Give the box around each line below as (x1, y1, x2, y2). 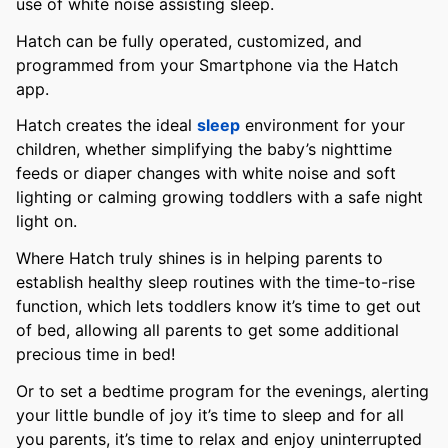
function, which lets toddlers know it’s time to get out (16, 296, 421, 317)
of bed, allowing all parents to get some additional (16, 320, 399, 341)
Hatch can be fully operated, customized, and (16, 30, 362, 51)
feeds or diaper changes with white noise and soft (16, 163, 396, 184)
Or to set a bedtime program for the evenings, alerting (16, 380, 429, 401)
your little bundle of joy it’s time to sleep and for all (16, 404, 404, 425)
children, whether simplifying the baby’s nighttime (16, 139, 392, 160)
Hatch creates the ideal (16, 115, 197, 136)
